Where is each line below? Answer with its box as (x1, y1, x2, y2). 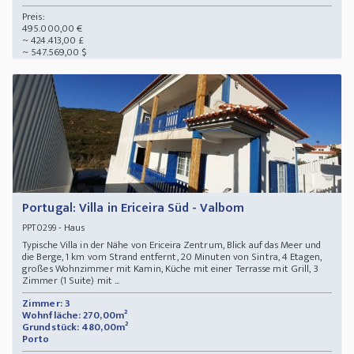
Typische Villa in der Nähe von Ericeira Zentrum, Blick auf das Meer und (22, 236, 322, 254)
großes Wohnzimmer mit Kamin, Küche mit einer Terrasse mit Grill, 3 (22, 260, 318, 278)
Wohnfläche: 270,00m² (22, 307, 127, 325)
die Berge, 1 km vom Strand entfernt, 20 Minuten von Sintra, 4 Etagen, (22, 248, 322, 266)
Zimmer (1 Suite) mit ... (22, 272, 120, 290)
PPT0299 (22, 220, 56, 236)
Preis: (22, 8, 45, 26)
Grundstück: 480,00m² (22, 318, 128, 337)
